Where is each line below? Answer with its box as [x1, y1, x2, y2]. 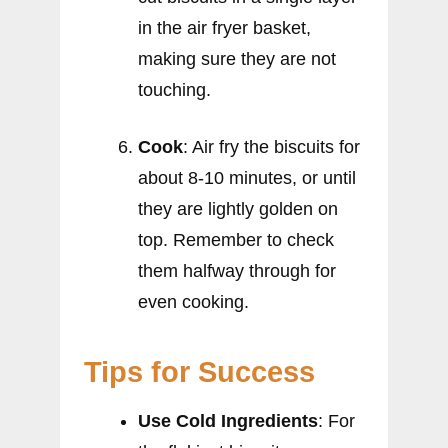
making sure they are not [138, 48, 336, 69]
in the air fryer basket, [138, 17, 311, 38]
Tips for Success [84, 355, 315, 388]
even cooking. [138, 291, 249, 312]
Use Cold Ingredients [138, 410, 318, 431]
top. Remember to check [138, 229, 334, 250]
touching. [138, 79, 211, 100]
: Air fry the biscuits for [183, 136, 360, 157]
